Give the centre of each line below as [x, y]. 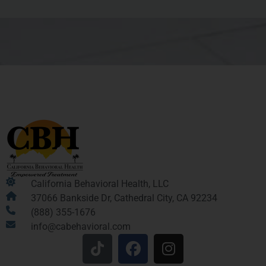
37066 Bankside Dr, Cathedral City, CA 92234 [124, 198]
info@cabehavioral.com [81, 227]
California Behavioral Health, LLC [100, 184]
